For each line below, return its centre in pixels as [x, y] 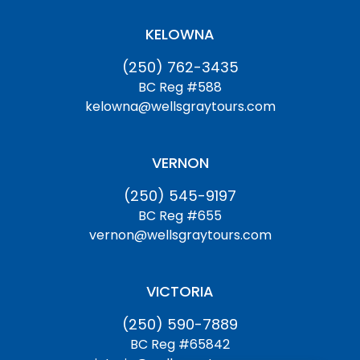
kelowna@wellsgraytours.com [180, 106]
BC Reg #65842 [180, 344]
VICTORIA [180, 291]
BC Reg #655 [180, 216]
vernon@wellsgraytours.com [180, 235]
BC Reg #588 [180, 87]
